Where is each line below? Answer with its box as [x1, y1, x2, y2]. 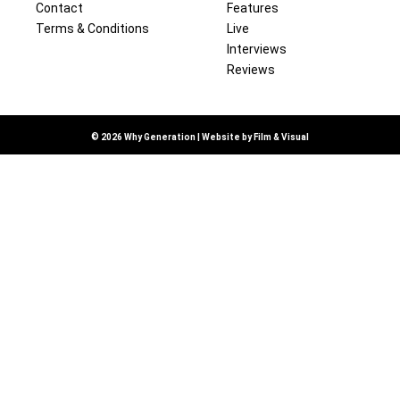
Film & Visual [254, 132, 309, 142]
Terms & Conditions [36, 21, 149, 36]
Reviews [227, 62, 275, 77]
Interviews [227, 42, 287, 56]
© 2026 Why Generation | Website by [91, 132, 254, 142]
